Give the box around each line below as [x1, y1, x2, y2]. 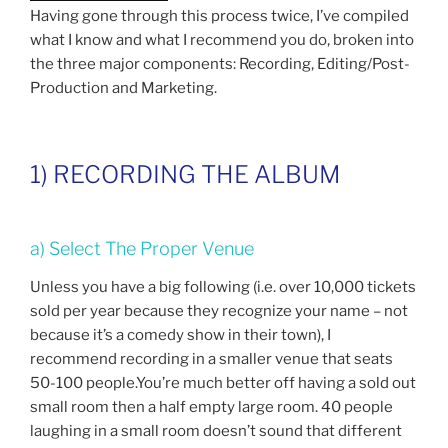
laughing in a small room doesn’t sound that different [30, 421, 402, 440]
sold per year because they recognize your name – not [30, 301, 408, 320]
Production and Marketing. [30, 78, 217, 97]
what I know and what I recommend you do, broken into [30, 30, 414, 49]
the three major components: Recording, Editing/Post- [30, 54, 410, 73]
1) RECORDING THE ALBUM [30, 160, 340, 190]
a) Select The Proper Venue [30, 238, 254, 260]
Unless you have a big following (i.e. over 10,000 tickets [30, 277, 416, 296]
